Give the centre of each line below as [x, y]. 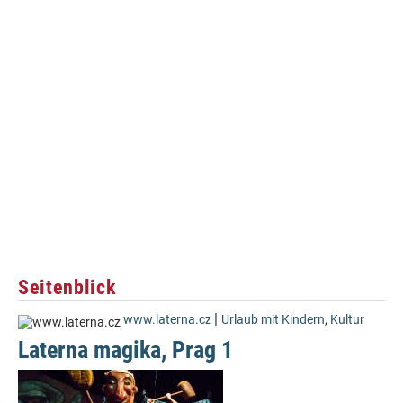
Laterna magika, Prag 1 [125, 350]
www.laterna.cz [167, 320]
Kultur [347, 320]
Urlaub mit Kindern [273, 320]
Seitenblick [67, 287]
